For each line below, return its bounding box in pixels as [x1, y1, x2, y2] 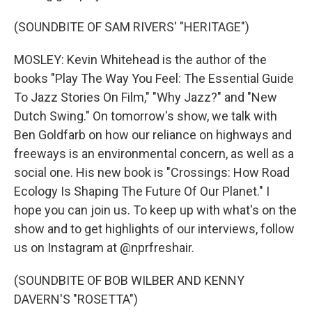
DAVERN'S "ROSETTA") [14, 292, 138, 306]
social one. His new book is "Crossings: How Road [14, 165, 290, 180]
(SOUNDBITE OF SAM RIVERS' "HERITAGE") [14, 19, 249, 34]
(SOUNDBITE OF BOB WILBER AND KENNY [14, 273, 244, 288]
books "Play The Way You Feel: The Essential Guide [14, 71, 294, 86]
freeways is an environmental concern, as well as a [14, 146, 294, 161]
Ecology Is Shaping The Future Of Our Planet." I [14, 184, 270, 198]
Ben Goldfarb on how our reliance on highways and [14, 127, 292, 142]
